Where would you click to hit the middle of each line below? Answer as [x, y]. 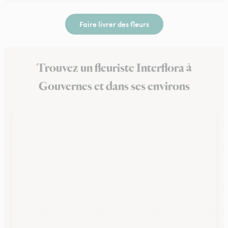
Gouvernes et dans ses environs [114, 87]
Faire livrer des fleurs [114, 24]
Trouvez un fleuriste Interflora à [114, 68]
